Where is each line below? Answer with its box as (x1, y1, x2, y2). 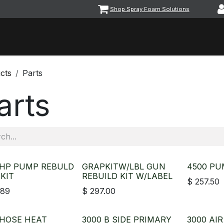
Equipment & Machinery (24, 31, 106, 41)
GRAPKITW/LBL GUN (82, 161, 166, 171)
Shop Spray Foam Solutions (109, 5, 189, 12)
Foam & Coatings (122, 31, 181, 41)
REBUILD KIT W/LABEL (82, 171, 173, 181)
